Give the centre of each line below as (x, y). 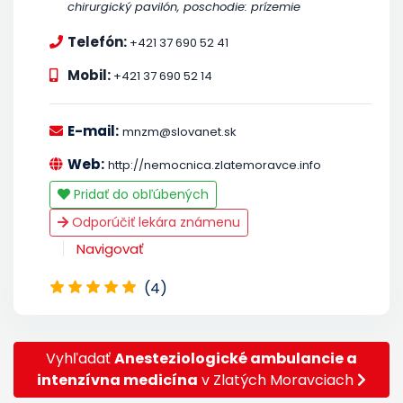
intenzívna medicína (117, 380)
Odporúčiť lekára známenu (154, 222)
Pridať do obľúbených (139, 194)
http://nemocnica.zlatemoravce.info (215, 165)
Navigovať (110, 248)
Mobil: (90, 75)
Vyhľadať (80, 358)
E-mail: (93, 130)
